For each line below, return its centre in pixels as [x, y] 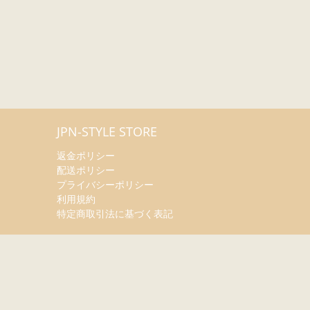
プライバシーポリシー [105, 184]
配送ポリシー [86, 170]
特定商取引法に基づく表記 [115, 213]
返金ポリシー [86, 155]
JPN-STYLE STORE [107, 131]
